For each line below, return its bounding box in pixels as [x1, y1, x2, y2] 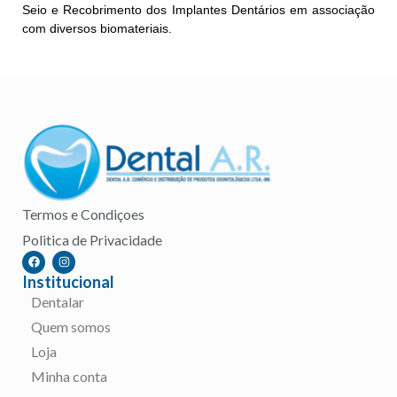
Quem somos [31, 317, 111, 335]
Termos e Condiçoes [22, 205, 144, 222]
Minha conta [31, 367, 107, 385]
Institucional [22, 271, 114, 292]
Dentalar [31, 292, 84, 310]
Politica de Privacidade [22, 230, 162, 248]
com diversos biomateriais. [22, 21, 172, 36]
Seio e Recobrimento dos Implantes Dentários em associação [22, 3, 375, 18]
